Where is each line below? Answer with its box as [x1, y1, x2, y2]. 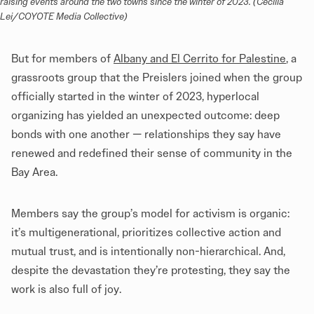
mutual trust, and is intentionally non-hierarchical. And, [11, 244, 285, 258]
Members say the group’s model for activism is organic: [11, 206, 289, 220]
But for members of [11, 51, 114, 65]
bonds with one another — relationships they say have [11, 127, 281, 141]
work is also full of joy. [11, 282, 121, 296]
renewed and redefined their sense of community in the [11, 146, 292, 160]
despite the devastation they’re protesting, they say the [11, 263, 290, 277]
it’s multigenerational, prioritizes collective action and [11, 225, 281, 239]
